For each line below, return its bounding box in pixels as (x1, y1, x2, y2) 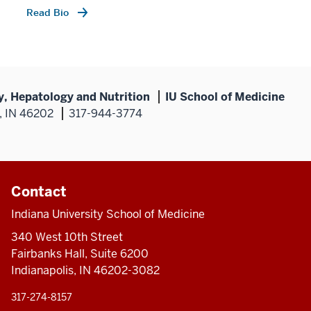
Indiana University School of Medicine (10, 206, 205, 221)
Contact (10, 182, 67, 201)
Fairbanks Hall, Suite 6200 (10, 246, 149, 261)
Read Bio (26, 6, 72, 19)
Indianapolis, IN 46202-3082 (10, 262, 160, 278)
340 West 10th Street (10, 229, 123, 244)
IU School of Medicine (165, 89, 285, 104)
